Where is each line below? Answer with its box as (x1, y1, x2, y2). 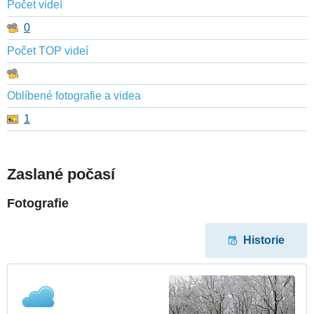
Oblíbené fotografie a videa (7, 90, 141, 102)
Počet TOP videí (7, 45, 88, 57)
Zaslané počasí (7, 165, 115, 184)
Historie (243, 234, 285, 247)
